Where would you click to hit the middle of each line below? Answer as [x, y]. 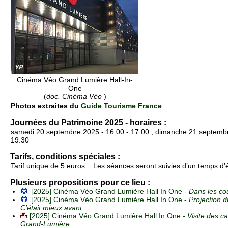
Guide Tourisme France [121, 106]
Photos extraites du [46, 106]
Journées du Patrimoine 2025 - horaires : [88, 123]
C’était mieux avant [51, 208]
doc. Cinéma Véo [75, 96]
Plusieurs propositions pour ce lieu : [80, 183]
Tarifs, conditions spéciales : [65, 157]
